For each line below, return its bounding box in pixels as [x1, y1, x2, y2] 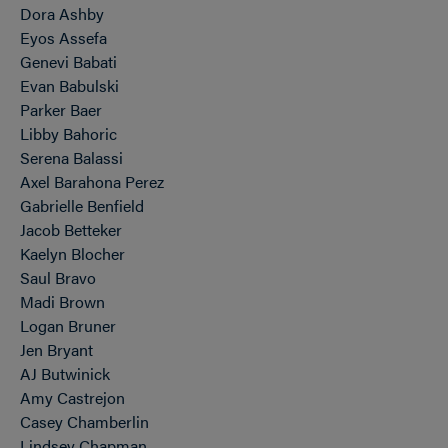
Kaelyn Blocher [20, 242, 125, 265]
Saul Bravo [20, 266, 96, 289]
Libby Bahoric [20, 122, 117, 145]
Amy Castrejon [20, 386, 125, 409]
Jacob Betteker [20, 218, 122, 241]
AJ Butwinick [20, 362, 110, 385]
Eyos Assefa [20, 26, 107, 49]
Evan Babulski [20, 74, 119, 97]
